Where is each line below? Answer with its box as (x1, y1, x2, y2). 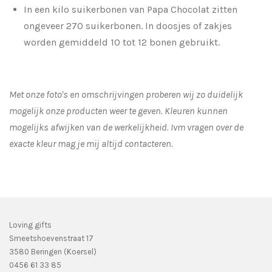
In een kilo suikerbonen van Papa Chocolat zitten (24, 3, 237, 15)
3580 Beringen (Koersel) (9, 246, 97, 256)
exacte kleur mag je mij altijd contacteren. (9, 137, 173, 149)
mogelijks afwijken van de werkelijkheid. (9, 121, 171, 133)
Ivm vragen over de (171, 121, 243, 133)
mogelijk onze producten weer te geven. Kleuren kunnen (9, 104, 228, 117)
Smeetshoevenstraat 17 (9, 233, 93, 243)
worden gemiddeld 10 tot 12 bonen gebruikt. (24, 36, 220, 48)
